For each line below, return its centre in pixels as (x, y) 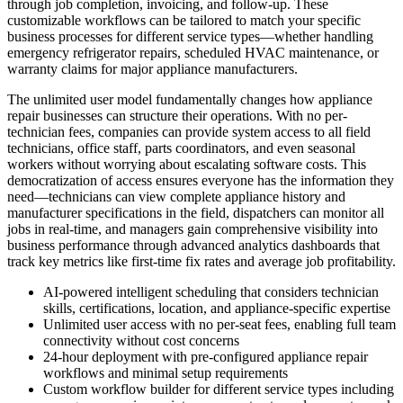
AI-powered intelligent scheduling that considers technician (211, 292)
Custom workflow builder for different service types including (219, 390)
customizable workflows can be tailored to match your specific (184, 21)
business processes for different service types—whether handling (190, 37)
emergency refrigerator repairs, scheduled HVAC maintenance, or (193, 53)
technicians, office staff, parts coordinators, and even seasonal (181, 148)
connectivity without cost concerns (141, 341)
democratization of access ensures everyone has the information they (201, 181)
